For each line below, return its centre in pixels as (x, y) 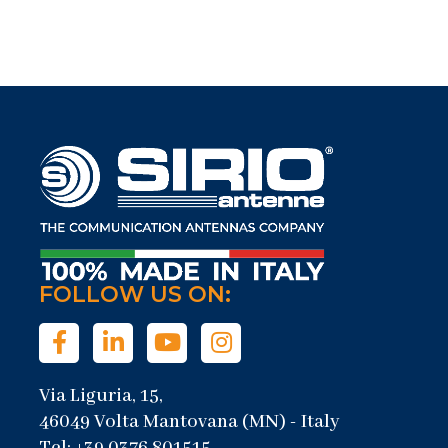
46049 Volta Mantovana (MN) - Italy (189, 422)
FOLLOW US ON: (135, 295)
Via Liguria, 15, (101, 396)
